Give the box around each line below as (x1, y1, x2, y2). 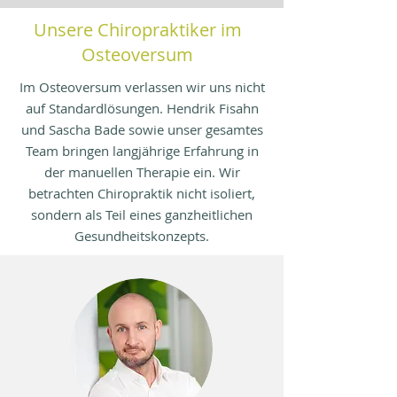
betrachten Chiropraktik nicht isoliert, (28, 184, 255, 202)
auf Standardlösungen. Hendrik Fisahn (25, 99, 259, 117)
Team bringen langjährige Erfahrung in (25, 142, 259, 160)
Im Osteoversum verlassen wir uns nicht (19, 78, 265, 96)
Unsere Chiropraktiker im (33, 18, 242, 42)
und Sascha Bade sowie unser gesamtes (20, 121, 263, 138)
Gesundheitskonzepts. (74, 227, 209, 245)
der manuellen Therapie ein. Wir (43, 163, 240, 181)
